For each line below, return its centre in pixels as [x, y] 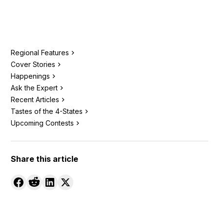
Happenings [31, 76]
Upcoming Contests [43, 123]
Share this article [45, 159]
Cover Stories [33, 64]
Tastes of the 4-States [47, 111]
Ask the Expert [34, 88]
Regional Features [40, 52]
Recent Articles [35, 99]
